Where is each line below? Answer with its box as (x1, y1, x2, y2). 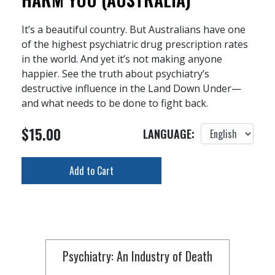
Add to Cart (69, 163, 114, 178)
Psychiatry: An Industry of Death (63, 247, 212, 265)
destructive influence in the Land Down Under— (21, 82, 241, 95)
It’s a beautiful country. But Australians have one (21, 23, 246, 36)
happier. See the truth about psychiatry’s (21, 67, 209, 80)
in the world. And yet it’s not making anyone (21, 52, 222, 66)
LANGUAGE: (143, 125, 195, 142)
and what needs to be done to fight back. (21, 96, 208, 110)
